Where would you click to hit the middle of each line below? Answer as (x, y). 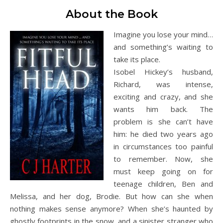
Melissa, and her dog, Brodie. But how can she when (111, 196)
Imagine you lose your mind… (163, 34)
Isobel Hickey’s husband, (163, 72)
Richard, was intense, (163, 84)
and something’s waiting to (163, 47)
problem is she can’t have (163, 121)
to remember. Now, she (163, 159)
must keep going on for (163, 171)
